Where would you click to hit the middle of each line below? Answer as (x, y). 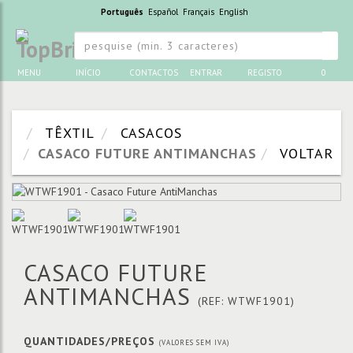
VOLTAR (307, 153)
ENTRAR (206, 72)
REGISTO (264, 72)
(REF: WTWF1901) (246, 301)
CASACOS (151, 133)
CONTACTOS (154, 72)
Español (163, 12)
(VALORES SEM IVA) (194, 342)
